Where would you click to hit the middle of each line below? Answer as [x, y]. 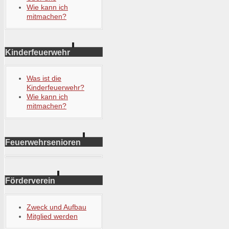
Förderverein [30, 181]
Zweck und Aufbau [56, 207]
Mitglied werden [52, 216]
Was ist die [44, 78]
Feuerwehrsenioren [43, 142]
